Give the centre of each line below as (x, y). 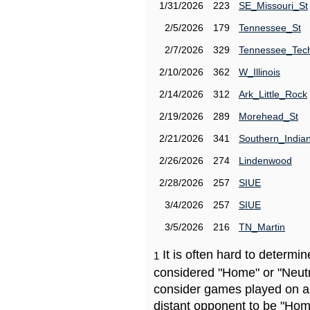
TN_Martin (262, 227)
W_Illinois (259, 72)
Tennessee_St (270, 28)
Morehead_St (268, 116)
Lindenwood (265, 161)
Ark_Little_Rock (273, 94)
